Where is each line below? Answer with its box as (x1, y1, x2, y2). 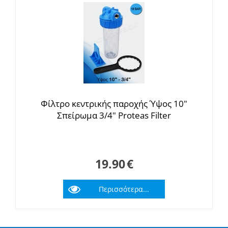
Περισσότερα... (99, 184, 149, 194)
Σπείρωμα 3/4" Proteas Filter (57, 109, 171, 121)
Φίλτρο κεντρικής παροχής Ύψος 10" (41, 98, 187, 109)
